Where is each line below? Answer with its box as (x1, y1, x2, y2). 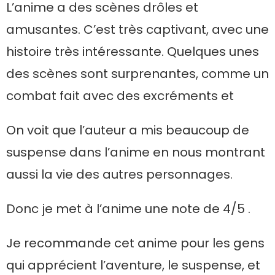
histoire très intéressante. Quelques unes (6, 43, 259, 60)
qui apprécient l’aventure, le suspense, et (6, 257, 260, 274)
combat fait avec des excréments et (6, 87, 234, 104)
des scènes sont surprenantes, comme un (6, 65, 269, 82)
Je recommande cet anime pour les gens (6, 234, 265, 252)
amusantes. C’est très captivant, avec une (6, 21, 269, 38)
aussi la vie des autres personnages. (6, 166, 233, 183)
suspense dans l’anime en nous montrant (6, 144, 265, 161)
